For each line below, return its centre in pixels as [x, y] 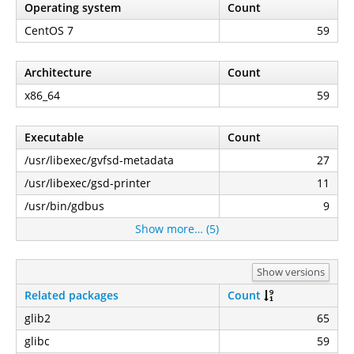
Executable [54, 137]
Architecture [58, 72]
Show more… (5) [177, 229]
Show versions [291, 271]
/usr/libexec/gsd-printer [88, 183]
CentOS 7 [49, 30]
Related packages [72, 295]
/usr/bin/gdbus [64, 206]
